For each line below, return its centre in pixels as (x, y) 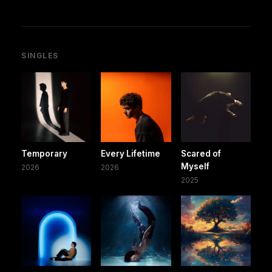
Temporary (44, 154)
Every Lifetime (131, 154)
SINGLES (40, 55)
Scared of (201, 154)
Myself (195, 167)
